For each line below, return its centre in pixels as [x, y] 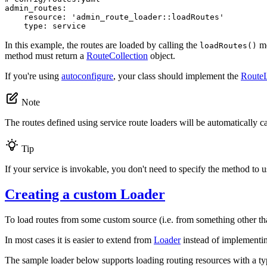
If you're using [33, 76]
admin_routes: [36, 8]
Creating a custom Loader [85, 195]
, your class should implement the [177, 76]
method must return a [46, 56]
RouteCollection [117, 56]
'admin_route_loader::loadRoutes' [148, 17]
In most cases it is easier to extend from [79, 240]
